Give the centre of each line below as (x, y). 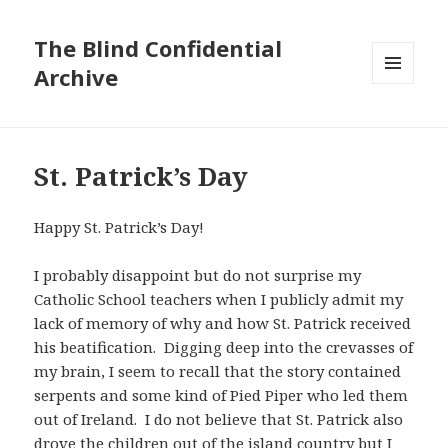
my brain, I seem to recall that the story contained (218, 371)
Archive (76, 77)
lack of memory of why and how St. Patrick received (223, 323)
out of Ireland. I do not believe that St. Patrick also (219, 419)
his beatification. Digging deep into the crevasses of (224, 347)
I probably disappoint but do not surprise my (198, 275)
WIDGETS (401, 126)
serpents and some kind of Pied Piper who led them (221, 395)
